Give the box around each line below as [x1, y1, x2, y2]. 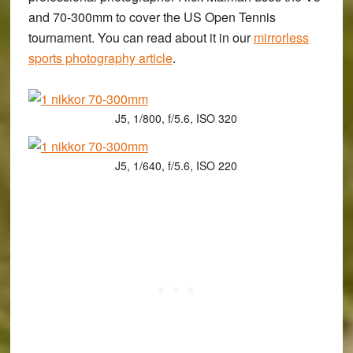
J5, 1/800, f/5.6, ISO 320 [115, 110, 238, 127]
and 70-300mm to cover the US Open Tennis [28, 8, 276, 27]
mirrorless [253, 28, 309, 47]
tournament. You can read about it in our [28, 28, 254, 47]
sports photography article [28, 49, 173, 68]
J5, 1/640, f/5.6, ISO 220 [115, 158, 238, 174]
